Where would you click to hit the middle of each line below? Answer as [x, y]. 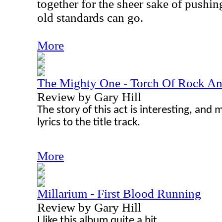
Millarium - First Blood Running [119, 194]
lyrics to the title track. [89, 123]
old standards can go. [90, 18]
